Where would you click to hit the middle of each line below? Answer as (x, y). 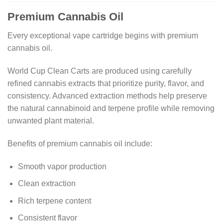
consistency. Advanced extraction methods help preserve (107, 96)
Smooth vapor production (62, 166)
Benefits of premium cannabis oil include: (80, 143)
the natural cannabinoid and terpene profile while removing (111, 108)
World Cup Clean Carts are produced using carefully (100, 71)
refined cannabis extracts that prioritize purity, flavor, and (106, 83)
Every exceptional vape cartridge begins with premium (103, 36)
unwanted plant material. (51, 120)
